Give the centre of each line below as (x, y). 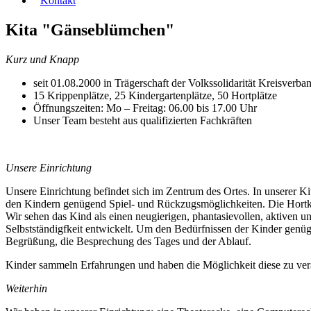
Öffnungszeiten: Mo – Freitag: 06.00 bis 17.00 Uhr (145, 108)
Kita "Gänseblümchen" (90, 30)
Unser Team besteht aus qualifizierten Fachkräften (143, 120)
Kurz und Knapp (42, 59)
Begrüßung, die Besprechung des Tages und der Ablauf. (128, 241)
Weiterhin (26, 288)
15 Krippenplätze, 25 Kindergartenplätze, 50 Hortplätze (155, 95)
